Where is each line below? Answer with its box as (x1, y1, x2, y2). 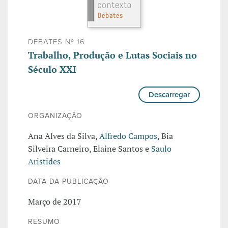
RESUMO (28, 217, 60, 226)
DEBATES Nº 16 (28, 37, 85, 47)
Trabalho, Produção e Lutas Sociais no (28, 49, 197, 62)
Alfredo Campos (99, 130, 157, 142)
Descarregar (149, 90, 190, 100)
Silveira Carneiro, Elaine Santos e (28, 143, 151, 155)
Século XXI (28, 63, 76, 76)
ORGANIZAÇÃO (28, 111, 82, 121)
